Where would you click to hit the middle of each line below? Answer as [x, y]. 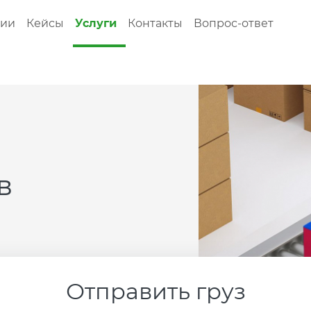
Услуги [96, 24]
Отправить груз [155, 292]
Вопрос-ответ [234, 24]
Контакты [155, 24]
